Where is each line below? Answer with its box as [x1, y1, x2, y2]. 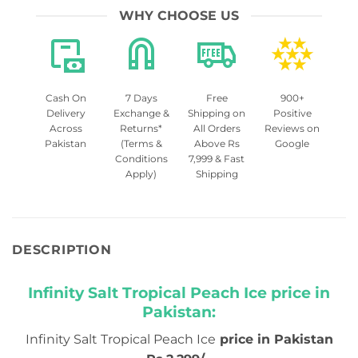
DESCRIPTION [12, 242, 112, 258]
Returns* [120, 122, 163, 135]
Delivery [46, 107, 86, 120]
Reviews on [265, 122, 320, 135]
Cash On [45, 92, 86, 105]
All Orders [193, 122, 241, 135]
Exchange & [113, 107, 169, 120]
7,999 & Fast [189, 153, 245, 165]
